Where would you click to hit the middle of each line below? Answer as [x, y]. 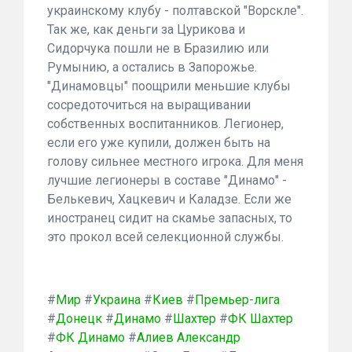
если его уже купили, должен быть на [159, 143]
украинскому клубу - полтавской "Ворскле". [175, 11]
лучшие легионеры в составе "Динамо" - [167, 180]
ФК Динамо [90, 337]
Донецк [79, 319]
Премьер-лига [237, 300]
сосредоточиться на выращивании [149, 105]
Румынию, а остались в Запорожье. [152, 67]
